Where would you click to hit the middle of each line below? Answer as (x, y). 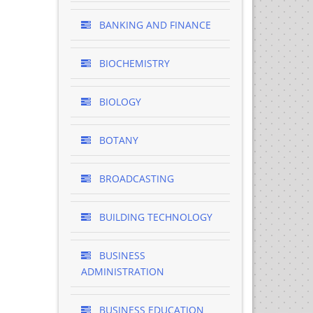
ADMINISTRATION (122, 271)
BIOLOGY (118, 102)
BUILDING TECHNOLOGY (154, 217)
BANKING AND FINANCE (153, 25)
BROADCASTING (135, 179)
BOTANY (117, 140)
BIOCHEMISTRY (133, 63)
